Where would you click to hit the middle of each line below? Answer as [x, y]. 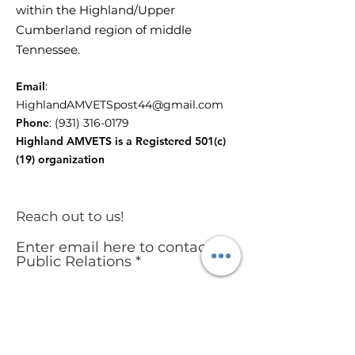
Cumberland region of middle [104, 30]
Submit [127, 324]
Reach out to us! [70, 216]
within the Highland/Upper [95, 10]
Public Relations [74, 261]
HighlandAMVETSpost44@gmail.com [120, 105]
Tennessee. [48, 50]
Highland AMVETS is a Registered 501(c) [121, 141]
